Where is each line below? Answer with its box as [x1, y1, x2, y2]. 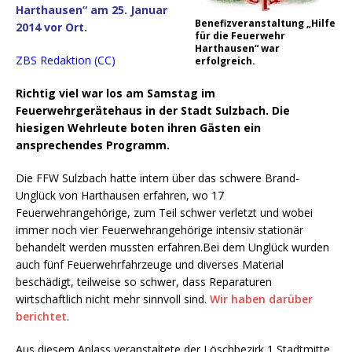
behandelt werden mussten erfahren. [16, 240, 203, 255]
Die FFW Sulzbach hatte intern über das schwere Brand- [16, 170, 299, 186]
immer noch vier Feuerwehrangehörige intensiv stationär [16, 222, 303, 238]
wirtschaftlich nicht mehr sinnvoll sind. [16, 291, 210, 307]
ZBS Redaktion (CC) [16, 53, 115, 68]
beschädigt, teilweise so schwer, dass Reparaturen [16, 274, 272, 290]
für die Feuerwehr [195, 29, 285, 43]
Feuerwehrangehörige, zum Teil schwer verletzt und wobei [16, 205, 313, 221]
